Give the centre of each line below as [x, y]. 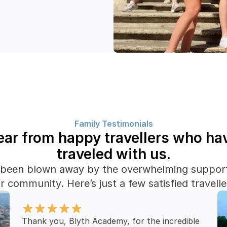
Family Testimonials [113, 124]
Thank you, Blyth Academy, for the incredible [111, 221]
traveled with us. [113, 154]
